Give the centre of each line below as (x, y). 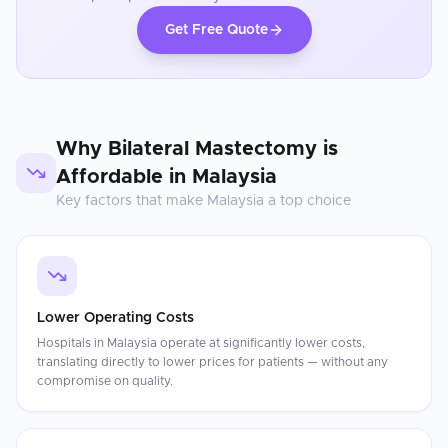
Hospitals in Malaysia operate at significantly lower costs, (201, 343)
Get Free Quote (216, 30)
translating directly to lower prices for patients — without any (212, 362)
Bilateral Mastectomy (212, 149)
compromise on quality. (105, 381)
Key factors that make (131, 201)
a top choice (307, 201)
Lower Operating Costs (115, 318)
